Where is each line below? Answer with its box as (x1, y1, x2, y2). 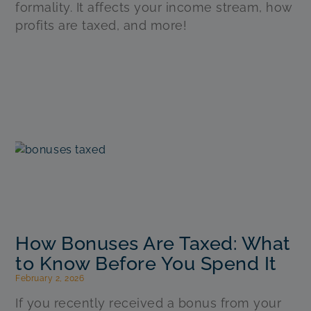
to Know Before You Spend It (15, 253, 277, 275)
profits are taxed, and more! (15, 17, 187, 33)
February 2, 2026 (15, 274, 85, 284)
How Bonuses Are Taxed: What (15, 233, 291, 255)
